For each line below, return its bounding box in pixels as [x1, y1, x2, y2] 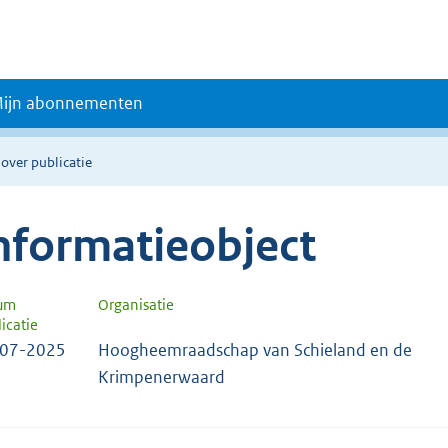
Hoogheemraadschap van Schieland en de [98, 338, 412, 361]
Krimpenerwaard [98, 365, 225, 388]
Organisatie [98, 294, 174, 314]
